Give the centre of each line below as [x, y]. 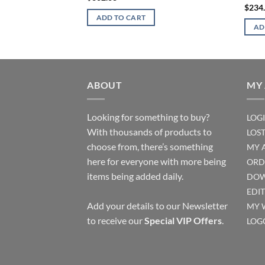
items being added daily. [135, 176]
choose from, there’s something [150, 147]
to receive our [116, 221]
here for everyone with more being [156, 161]
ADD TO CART [121, 17]
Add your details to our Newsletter [157, 206]
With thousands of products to [149, 132]
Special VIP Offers [183, 221]
